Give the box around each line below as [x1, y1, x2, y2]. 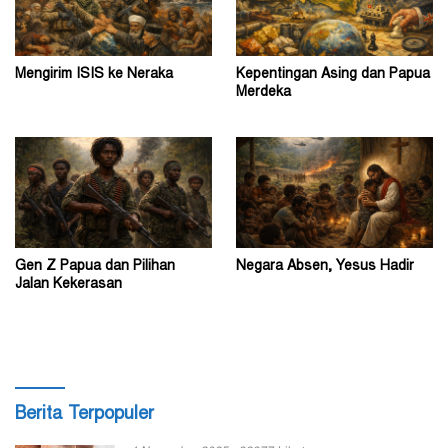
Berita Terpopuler [15, 405, 154, 424]
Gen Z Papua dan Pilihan [15, 259, 175, 274]
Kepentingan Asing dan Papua [236, 67, 430, 82]
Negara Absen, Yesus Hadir [236, 259, 414, 274]
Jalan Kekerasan [15, 277, 122, 292]
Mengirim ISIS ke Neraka [15, 67, 173, 82]
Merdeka [236, 85, 291, 100]
